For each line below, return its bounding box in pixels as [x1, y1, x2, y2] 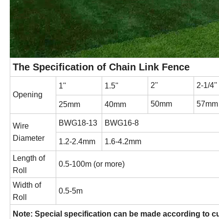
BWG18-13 [59, 119, 97, 128]
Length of [13, 154, 45, 163]
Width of [13, 181, 41, 190]
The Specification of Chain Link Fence [13, 62, 190, 73]
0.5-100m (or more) [59, 160, 125, 169]
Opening [13, 90, 43, 99]
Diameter [13, 134, 44, 143]
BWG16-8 [105, 119, 139, 128]
